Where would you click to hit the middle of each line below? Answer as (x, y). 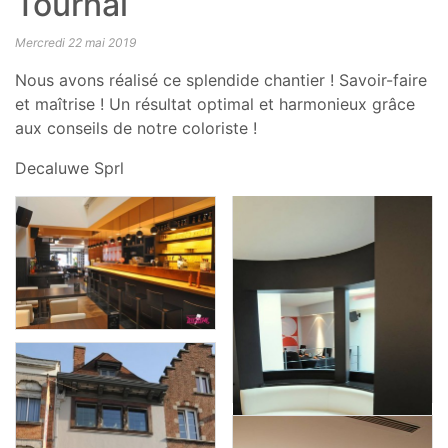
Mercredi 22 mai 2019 (75, 42)
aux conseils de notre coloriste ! (136, 128)
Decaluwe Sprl (69, 168)
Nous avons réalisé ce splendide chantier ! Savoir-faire (221, 80)
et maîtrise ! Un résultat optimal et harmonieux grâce (215, 104)
